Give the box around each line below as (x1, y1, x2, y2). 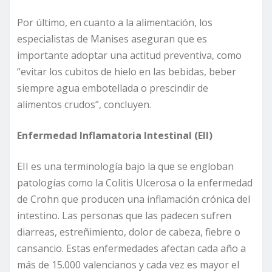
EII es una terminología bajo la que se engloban (17, 160, 234, 174)
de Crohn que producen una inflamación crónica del (17, 192, 250, 206)
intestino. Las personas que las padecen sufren (17, 209, 231, 223)
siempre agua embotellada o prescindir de (17, 81, 208, 95)
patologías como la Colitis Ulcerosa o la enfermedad (17, 176, 253, 190)
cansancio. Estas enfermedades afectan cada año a (17, 242, 246, 256)
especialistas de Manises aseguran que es (17, 32, 207, 46)
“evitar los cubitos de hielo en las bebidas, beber (17, 65, 236, 79)
